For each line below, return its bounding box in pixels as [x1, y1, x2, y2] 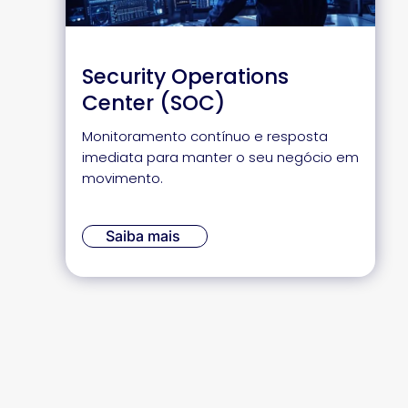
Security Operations [82, 62, 289, 91]
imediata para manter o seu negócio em [82, 148, 359, 167]
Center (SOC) [82, 88, 226, 117]
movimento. [82, 168, 163, 188]
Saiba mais [106, 227, 180, 245]
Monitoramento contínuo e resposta [82, 127, 328, 146]
